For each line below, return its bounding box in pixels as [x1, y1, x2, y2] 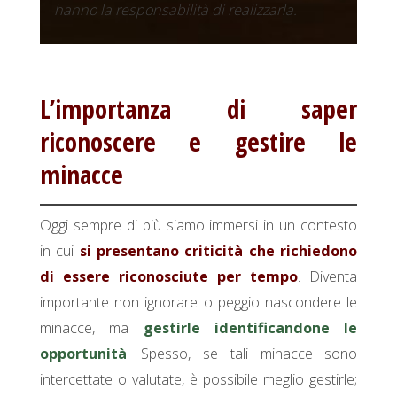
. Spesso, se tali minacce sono [126, 343, 358, 363]
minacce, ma [39, 317, 144, 338]
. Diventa [298, 266, 358, 286]
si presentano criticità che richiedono [79, 240, 358, 261]
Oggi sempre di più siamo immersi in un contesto [39, 214, 358, 235]
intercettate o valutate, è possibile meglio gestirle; [39, 369, 358, 389]
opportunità [39, 343, 127, 363]
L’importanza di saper [39, 91, 358, 127]
